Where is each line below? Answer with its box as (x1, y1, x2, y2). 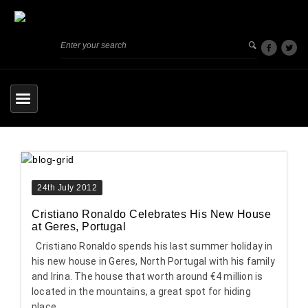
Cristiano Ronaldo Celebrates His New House (32, 208, 271, 220)
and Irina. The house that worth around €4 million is (32, 270, 263, 282)
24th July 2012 (37, 182, 97, 192)
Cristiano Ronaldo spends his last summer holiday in (32, 240, 273, 252)
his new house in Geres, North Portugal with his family (32, 255, 275, 267)
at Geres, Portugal (32, 220, 126, 232)
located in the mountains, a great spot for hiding (32, 285, 251, 297)
